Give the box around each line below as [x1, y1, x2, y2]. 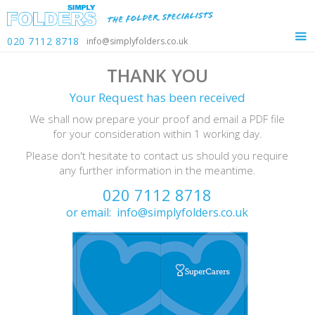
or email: [66, 205, 117, 220]
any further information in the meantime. [58, 163, 256, 177]
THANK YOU [106, 63, 208, 87]
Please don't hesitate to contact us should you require [26, 148, 289, 162]
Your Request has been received [69, 89, 245, 105]
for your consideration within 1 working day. [52, 127, 262, 141]
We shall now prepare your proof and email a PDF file [30, 112, 285, 126]
